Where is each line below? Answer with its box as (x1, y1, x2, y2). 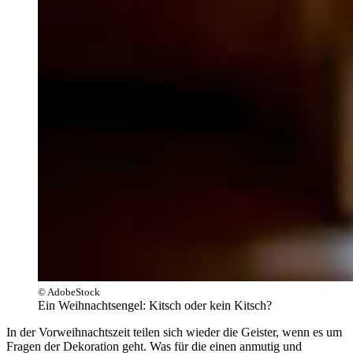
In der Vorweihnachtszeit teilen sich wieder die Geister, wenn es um (6, 325, 342, 339)
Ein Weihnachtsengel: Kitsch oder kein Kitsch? (38, 298, 272, 312)
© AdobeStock (38, 285, 100, 298)
